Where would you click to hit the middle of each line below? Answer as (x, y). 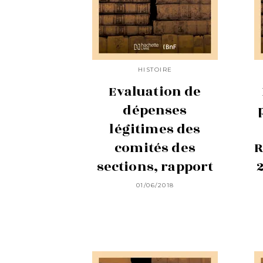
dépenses (155, 110)
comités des (155, 148)
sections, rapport (155, 166)
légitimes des (155, 129)
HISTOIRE (155, 70)
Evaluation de (155, 91)
